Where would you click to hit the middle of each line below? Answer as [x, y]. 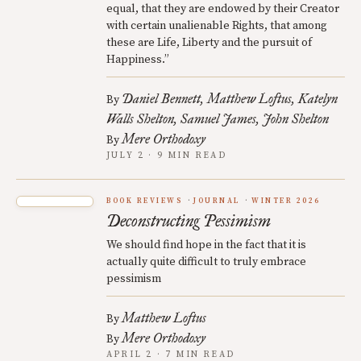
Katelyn [318, 99]
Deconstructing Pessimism [189, 221]
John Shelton [296, 119]
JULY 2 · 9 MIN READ [166, 156]
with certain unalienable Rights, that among [217, 26]
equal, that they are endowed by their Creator [223, 9]
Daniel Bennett [161, 99]
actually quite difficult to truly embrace [206, 262]
